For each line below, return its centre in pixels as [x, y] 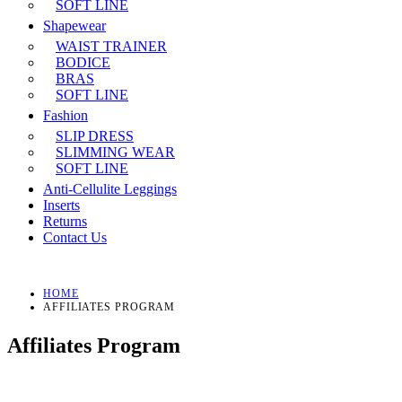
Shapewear [74, 26]
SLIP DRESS [95, 136]
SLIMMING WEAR [115, 152]
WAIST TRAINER [111, 46]
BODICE [83, 62]
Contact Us [75, 237]
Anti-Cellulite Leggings [110, 189]
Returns [65, 221]
